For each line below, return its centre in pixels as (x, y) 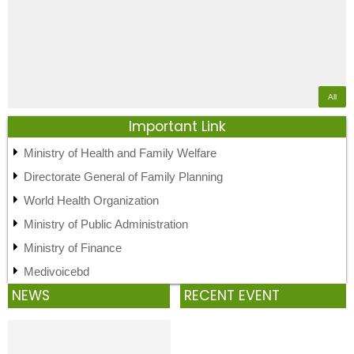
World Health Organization (91, 200)
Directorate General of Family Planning (123, 176)
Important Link (177, 126)
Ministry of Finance (73, 247)
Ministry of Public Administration (106, 224)
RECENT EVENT (232, 295)
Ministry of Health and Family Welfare (120, 153)
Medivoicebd (56, 271)
